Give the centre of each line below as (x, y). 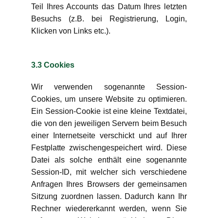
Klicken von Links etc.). (71, 31)
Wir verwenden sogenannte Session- (109, 87)
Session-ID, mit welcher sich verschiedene (109, 172)
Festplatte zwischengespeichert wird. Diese (109, 148)
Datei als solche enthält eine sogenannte (109, 160)
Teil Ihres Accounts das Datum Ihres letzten (109, 7)
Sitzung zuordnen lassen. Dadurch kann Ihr (109, 196)
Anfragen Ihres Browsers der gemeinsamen (109, 184)
